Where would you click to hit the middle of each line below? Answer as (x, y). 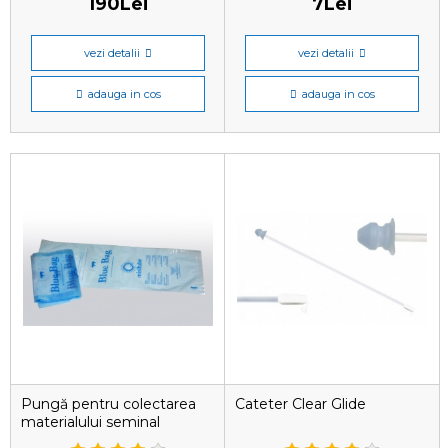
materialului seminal (90, 422)
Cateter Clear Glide (300, 404)
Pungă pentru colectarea (108, 404)
